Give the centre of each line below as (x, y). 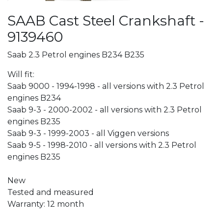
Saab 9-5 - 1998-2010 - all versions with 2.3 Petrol (102, 145)
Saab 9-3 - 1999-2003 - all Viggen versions (88, 133)
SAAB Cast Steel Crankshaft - (106, 20)
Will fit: (21, 74)
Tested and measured (52, 192)
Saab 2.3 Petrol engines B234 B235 (76, 55)
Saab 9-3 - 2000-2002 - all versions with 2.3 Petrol (105, 110)
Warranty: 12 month (46, 204)
